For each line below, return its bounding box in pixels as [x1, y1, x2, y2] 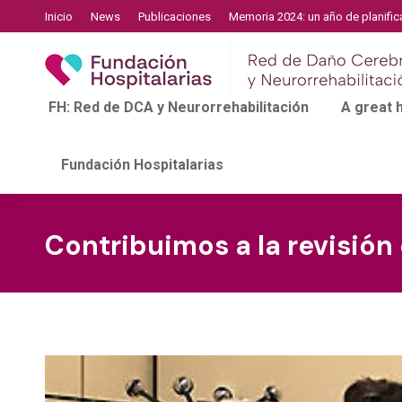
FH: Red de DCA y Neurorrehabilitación [48, 99, 309, 116]
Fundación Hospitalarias [61, 156, 223, 173]
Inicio [45, 9, 73, 23]
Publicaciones [138, 9, 211, 23]
